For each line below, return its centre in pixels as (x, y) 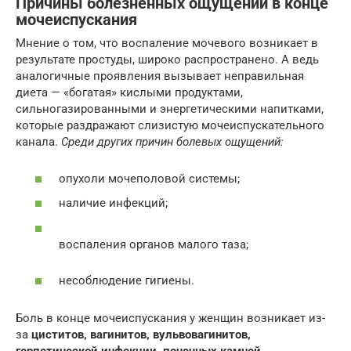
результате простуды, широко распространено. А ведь (167, 60)
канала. (38, 142)
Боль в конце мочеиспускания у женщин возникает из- (170, 318)
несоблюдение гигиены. (127, 280)
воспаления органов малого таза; (154, 244)
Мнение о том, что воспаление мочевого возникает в (167, 43)
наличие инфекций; (113, 203)
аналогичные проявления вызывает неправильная (160, 76)
